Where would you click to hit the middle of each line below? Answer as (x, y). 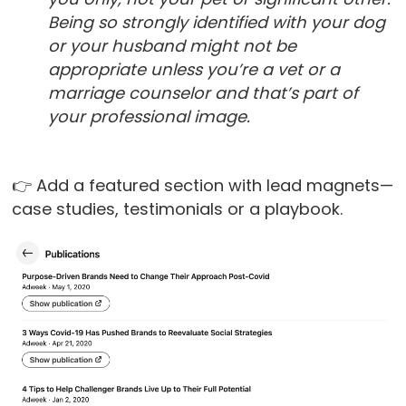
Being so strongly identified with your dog (216, 23)
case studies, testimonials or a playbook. (179, 209)
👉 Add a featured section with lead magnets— (202, 186)
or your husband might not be (172, 46)
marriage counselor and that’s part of (203, 93)
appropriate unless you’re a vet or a (193, 70)
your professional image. (149, 117)
